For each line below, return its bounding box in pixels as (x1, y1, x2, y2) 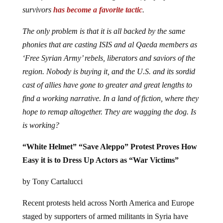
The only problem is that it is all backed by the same (22, 26, 185, 35)
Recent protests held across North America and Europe (22, 198, 194, 207)
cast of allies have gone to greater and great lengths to (22, 80, 192, 89)
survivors (22, 5, 53, 14)
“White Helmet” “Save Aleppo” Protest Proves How (22, 142, 197, 151)
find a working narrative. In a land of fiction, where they (22, 94, 199, 103)
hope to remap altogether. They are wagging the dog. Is (22, 107, 196, 116)
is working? (22, 120, 59, 129)
